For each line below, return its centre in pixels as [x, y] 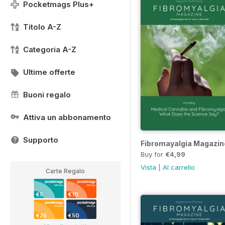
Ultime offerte [49, 72]
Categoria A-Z [50, 49]
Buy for [153, 154]
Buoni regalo [47, 95]
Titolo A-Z [42, 27]
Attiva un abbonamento [67, 117]
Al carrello [179, 167]
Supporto [41, 140]
